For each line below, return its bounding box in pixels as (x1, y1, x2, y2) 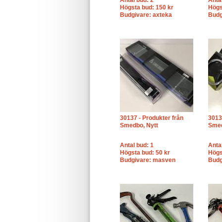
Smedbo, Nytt (120, 122, 158, 129)
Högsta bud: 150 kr (120, 4, 173, 11)
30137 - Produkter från (120, 114, 183, 121)
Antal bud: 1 (120, 142, 154, 149)
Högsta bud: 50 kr (120, 149, 170, 156)
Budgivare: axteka (120, 11, 172, 18)
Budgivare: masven (120, 157, 175, 164)
